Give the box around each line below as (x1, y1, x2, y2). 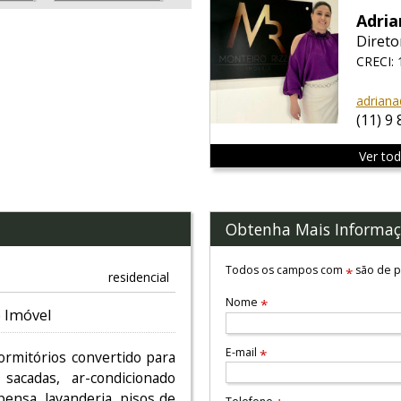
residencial (107, 268, 169, 286)
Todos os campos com (226, 261, 346, 277)
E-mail (226, 344, 260, 360)
